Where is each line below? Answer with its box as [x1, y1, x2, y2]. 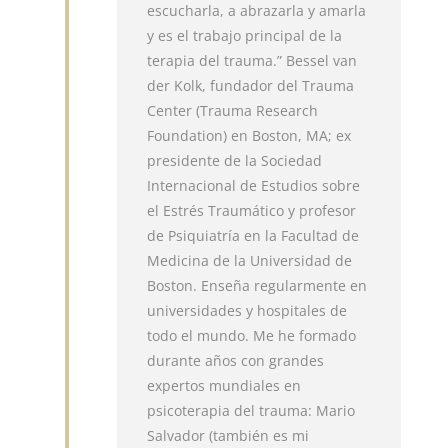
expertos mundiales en [147, 375, 302, 395]
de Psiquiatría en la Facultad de [147, 225, 360, 245]
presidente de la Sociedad [147, 150, 323, 170]
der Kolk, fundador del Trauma [147, 75, 355, 95]
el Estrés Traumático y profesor [147, 200, 357, 220]
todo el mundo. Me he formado [147, 325, 357, 345]
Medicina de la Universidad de [147, 250, 353, 270]
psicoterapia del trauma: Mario [147, 400, 356, 420]
